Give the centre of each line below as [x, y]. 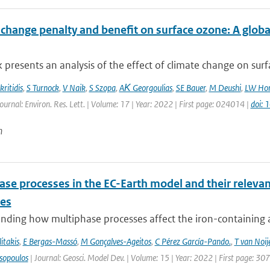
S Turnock [42, 88]
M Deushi [225, 88]
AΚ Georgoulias [146, 88]
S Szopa [102, 88]
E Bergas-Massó [50, 241]
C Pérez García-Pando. [193, 241]
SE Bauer [190, 88]
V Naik [74, 88]
